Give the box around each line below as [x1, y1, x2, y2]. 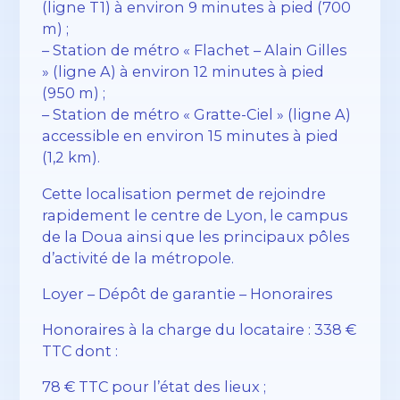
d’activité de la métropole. [42, 248, 235, 267]
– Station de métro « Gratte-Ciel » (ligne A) [42, 105, 352, 124]
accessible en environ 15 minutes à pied [42, 127, 339, 146]
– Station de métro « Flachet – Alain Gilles [42, 41, 348, 60]
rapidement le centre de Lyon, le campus [42, 205, 349, 224]
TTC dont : [42, 342, 119, 361]
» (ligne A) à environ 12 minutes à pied [42, 62, 325, 81]
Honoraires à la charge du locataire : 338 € [42, 321, 357, 339]
